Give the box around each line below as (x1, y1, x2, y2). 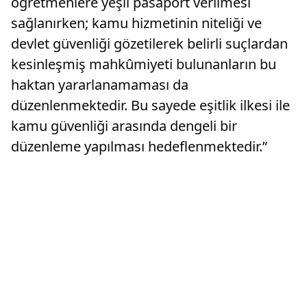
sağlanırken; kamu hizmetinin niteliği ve (11, 13, 262, 32)
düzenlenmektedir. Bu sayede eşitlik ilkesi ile (11, 95, 290, 114)
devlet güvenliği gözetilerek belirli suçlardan (11, 34, 288, 53)
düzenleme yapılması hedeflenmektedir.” (11, 136, 267, 156)
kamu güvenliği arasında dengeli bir (11, 116, 237, 135)
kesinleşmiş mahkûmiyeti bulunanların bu (11, 54, 276, 73)
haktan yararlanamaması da (11, 75, 188, 94)
